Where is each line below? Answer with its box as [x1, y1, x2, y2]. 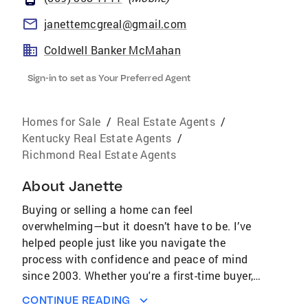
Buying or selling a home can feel [22, 202, 193, 217]
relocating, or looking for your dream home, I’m [22, 285, 262, 299]
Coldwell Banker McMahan [44, 43, 181, 57]
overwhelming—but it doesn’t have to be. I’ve [22, 219, 252, 233]
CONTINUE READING [22, 294, 131, 307]
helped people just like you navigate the [22, 235, 225, 250]
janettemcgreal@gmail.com [44, 16, 187, 31]
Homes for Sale [22, 114, 101, 129]
